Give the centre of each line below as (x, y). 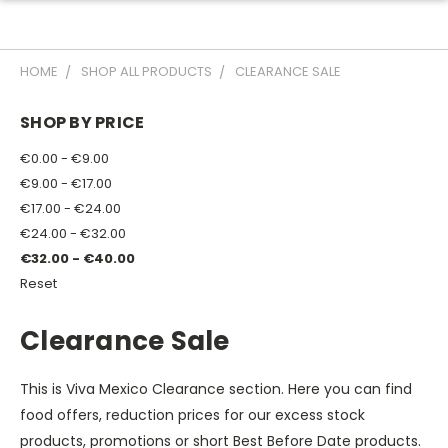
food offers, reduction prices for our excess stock (192, 414)
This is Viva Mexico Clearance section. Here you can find (216, 388)
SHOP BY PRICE (82, 122)
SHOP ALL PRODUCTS (146, 71)
